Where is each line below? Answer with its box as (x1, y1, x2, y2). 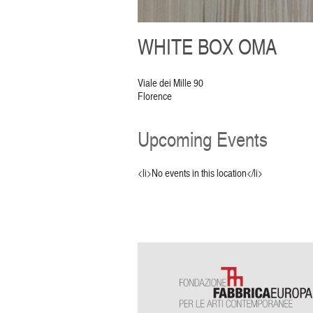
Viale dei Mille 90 (138, 75, 203, 90)
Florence (138, 88, 172, 103)
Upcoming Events (138, 124, 268, 153)
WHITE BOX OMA (138, 31, 277, 61)
